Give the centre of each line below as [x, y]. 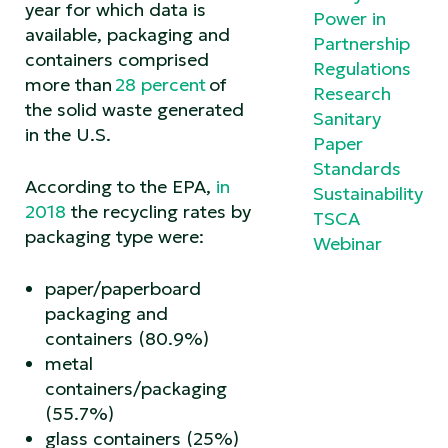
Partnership [361, 43]
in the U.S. [75, 134]
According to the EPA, [120, 186]
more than [70, 84]
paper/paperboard [123, 288]
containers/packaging [136, 388]
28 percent [160, 84]
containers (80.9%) [129, 338]
